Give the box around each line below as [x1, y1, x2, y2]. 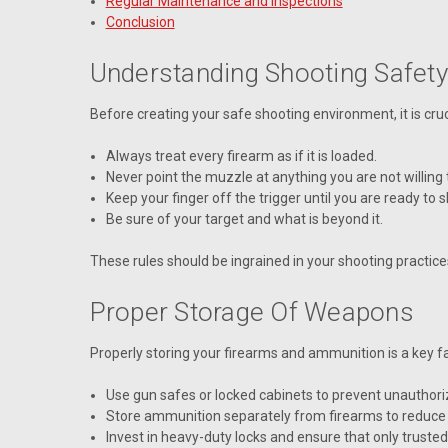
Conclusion [105, 13, 175, 30]
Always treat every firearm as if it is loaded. [105, 147, 377, 164]
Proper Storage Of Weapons [89, 296, 414, 327]
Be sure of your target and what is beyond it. [105, 210, 383, 227]
